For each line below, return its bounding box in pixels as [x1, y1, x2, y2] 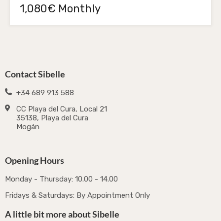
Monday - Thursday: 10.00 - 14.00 [5, 175, 118, 184]
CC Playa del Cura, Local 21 [16, 105, 107, 114]
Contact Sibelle [5, 69, 65, 80]
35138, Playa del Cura [16, 113, 88, 123]
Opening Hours [5, 155, 64, 166]
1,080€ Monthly [20, 1, 101, 15]
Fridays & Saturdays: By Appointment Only [5, 191, 150, 200]
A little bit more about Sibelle [5, 209, 119, 220]
